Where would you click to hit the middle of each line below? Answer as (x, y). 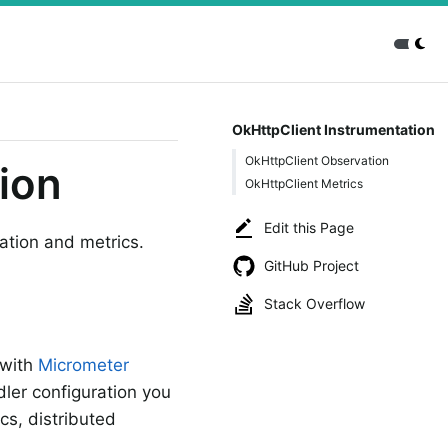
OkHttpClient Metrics (304, 183)
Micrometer (83, 365)
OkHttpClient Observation (317, 160)
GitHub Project (311, 265)
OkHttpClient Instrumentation (333, 129)
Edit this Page (309, 227)
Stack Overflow (314, 303)
